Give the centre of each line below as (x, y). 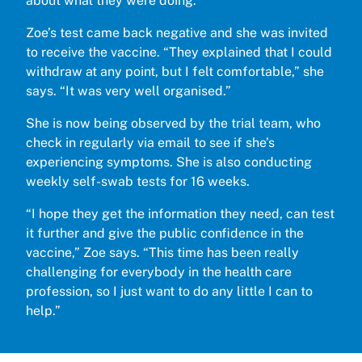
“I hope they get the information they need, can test (180, 213)
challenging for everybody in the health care (159, 271)
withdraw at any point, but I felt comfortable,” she (175, 71)
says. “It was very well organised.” (128, 90)
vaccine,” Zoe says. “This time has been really (162, 252)
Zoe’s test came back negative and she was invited (177, 32)
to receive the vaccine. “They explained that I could (179, 52)
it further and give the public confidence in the (165, 233)
